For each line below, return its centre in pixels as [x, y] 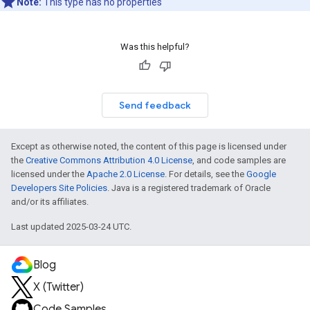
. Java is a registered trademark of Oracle [189, 188]
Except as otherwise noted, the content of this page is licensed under [149, 146]
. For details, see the [206, 174]
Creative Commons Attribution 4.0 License [109, 160]
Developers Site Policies [59, 188]
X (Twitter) [58, 287]
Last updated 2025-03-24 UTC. [71, 227]
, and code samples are [239, 160]
